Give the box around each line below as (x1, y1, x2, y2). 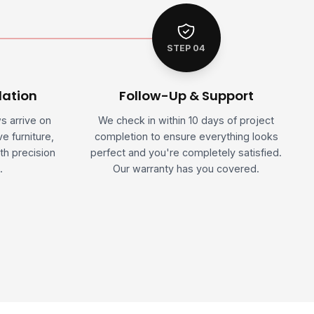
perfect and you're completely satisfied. (90, 146, 282, 158)
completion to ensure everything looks (94, 130, 278, 142)
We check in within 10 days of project (98, 114, 275, 126)
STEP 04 (167, 43, 206, 54)
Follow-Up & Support (118, 87, 254, 105)
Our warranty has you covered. (113, 162, 260, 175)
